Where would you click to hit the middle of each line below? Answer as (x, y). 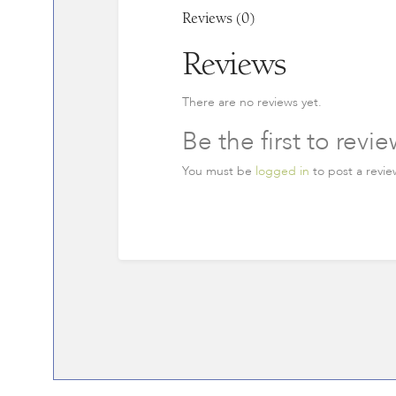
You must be (218, 171)
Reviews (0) (218, 18)
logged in (282, 171)
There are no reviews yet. (251, 103)
